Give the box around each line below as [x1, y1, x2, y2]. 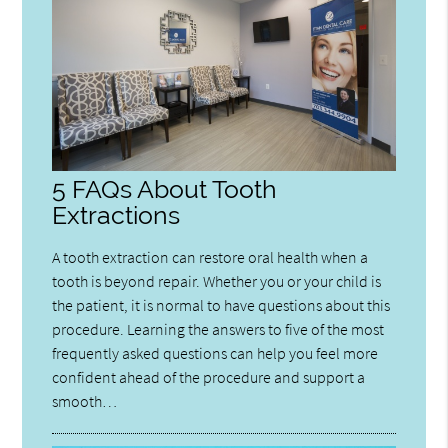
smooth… [52, 390, 118, 411]
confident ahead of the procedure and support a [52, 366, 366, 387]
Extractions [52, 200, 181, 230]
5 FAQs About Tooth [52, 174, 278, 204]
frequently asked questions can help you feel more [52, 342, 379, 363]
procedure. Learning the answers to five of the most [52, 318, 385, 339]
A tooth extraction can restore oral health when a [52, 246, 369, 267]
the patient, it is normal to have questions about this [52, 294, 391, 315]
